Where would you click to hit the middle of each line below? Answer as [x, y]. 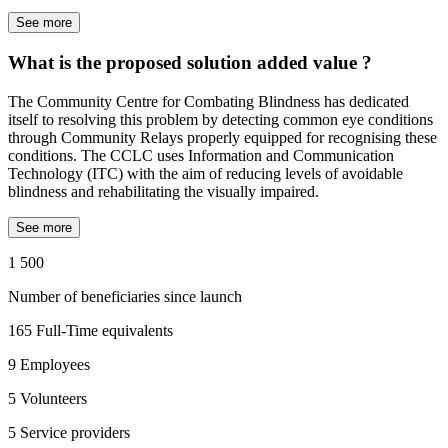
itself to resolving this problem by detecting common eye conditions [220, 119]
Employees [55, 364]
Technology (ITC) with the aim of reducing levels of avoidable [205, 173]
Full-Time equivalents [104, 330]
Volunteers [53, 398]
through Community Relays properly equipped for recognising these [222, 137]
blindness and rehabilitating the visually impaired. [163, 191]
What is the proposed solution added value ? [190, 63]
